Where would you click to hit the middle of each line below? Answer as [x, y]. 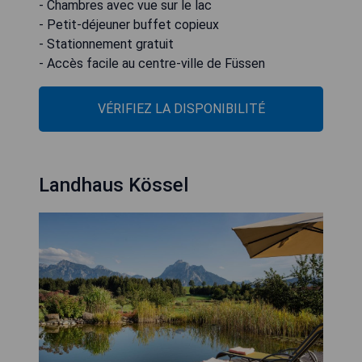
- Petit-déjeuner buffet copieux [129, 25]
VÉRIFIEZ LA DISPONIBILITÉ [181, 109]
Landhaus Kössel [114, 185]
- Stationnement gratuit [106, 44]
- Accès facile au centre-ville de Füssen [152, 64]
